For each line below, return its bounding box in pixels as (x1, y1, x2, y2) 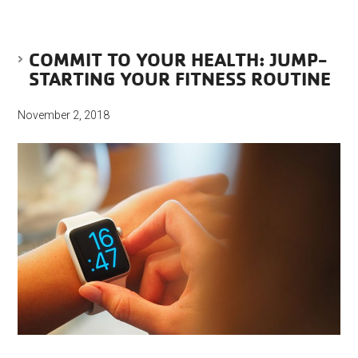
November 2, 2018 (18, 109, 110, 122)
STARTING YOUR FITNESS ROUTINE (29, 66, 332, 91)
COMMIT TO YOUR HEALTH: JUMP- (29, 47, 328, 72)
